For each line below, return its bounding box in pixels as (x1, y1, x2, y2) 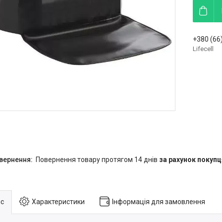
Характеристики (32, 197, 85, 206)
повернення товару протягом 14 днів (40, 156, 159, 164)
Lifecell (193, 45, 214, 53)
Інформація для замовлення (112, 197, 205, 206)
